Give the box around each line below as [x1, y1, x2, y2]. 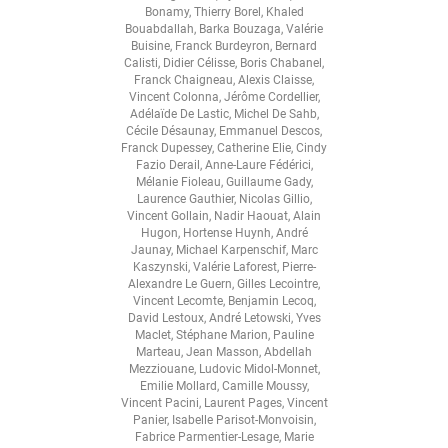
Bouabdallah [125, 21, 194, 36]
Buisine [131, 38, 170, 53]
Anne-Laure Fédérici [204, 157, 311, 172]
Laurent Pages [203, 395, 282, 410]
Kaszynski [132, 259, 188, 274]
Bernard [275, 38, 317, 53]
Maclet [134, 327, 171, 342]
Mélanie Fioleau [135, 174, 221, 189]
